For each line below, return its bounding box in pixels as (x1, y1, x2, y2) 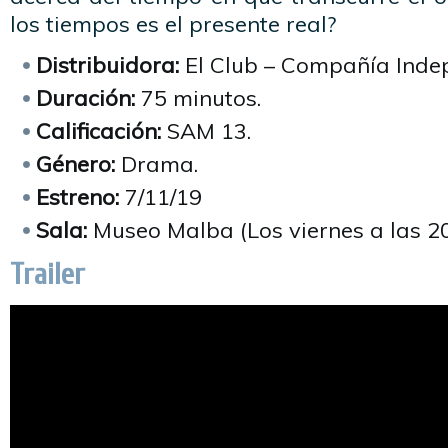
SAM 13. (161, 117, 251, 145)
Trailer (10, 257, 85, 292)
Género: (36, 150, 115, 178)
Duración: (36, 84, 135, 112)
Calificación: (36, 117, 161, 145)
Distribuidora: (36, 51, 179, 79)
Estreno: (36, 183, 119, 211)
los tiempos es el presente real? (10, 10, 336, 38)
